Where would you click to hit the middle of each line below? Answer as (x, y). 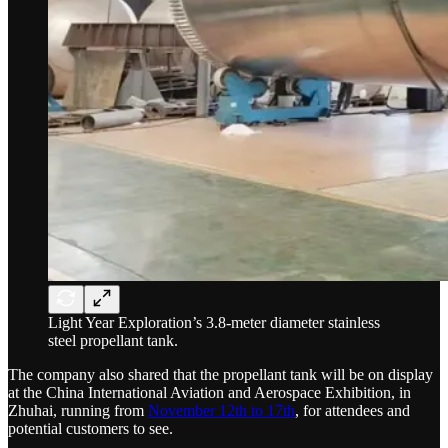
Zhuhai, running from (78, 410)
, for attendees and (352, 410)
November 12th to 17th (221, 410)
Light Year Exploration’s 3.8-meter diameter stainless (214, 322)
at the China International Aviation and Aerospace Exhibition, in (209, 392)
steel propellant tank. (113, 340)
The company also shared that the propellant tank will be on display (220, 374)
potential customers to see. (90, 428)
